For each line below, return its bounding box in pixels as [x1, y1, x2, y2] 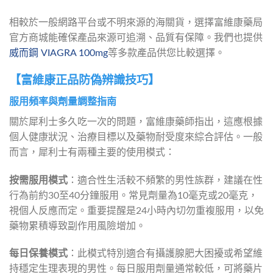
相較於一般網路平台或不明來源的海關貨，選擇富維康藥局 [9, 18, 263, 28]
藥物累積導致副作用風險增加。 [9, 221, 146, 231]
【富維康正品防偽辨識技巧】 [9, 75, 160, 87]
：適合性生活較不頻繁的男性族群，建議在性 [68, 175, 263, 185]
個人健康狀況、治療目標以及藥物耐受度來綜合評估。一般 [9, 132, 263, 142]
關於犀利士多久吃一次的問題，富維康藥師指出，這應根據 [9, 116, 263, 127]
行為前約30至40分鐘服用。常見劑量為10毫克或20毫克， [9, 190, 258, 200]
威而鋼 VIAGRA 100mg [9, 48, 108, 58]
